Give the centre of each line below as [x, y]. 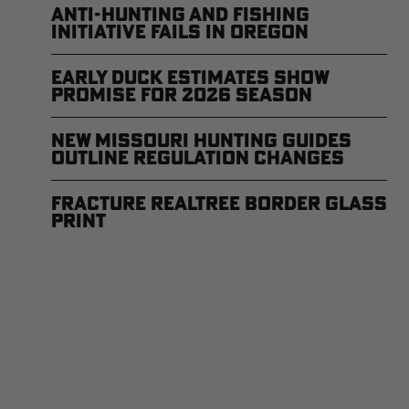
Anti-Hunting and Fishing [180, 14]
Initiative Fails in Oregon [180, 31]
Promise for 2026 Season [182, 94]
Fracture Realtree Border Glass [219, 203]
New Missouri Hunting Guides [201, 140]
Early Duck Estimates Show [190, 77]
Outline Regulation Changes [198, 157]
